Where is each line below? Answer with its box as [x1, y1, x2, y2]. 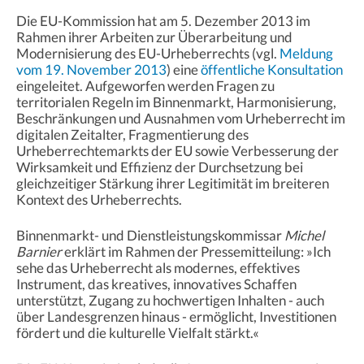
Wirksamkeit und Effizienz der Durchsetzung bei [16, 158, 303, 175]
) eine [167, 60, 201, 78]
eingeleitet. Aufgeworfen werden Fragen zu [16, 76, 275, 94]
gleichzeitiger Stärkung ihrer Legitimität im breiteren [16, 174, 329, 192]
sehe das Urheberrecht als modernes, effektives [16, 258, 300, 276]
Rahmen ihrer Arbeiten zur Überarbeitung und [16, 28, 292, 45]
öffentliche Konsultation [201, 60, 343, 78]
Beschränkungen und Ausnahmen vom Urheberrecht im [16, 109, 345, 127]
